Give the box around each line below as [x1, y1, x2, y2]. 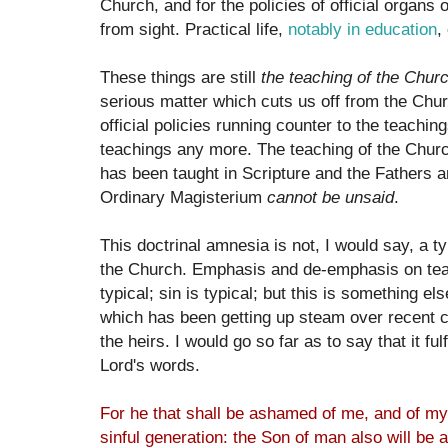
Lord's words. [100, 355, 200, 376]
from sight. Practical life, [100, 19, 288, 40]
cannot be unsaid [267, 187, 394, 208]
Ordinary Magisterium [100, 187, 267, 208]
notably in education [288, 19, 437, 40]
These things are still [100, 67, 261, 88]
